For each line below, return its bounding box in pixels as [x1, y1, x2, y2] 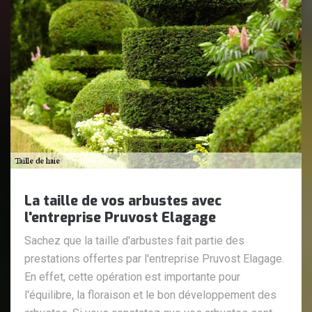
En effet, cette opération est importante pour [24, 270, 240, 283]
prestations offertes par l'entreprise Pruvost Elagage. [24, 251, 284, 265]
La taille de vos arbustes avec [24, 191, 221, 210]
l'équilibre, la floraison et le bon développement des [24, 288, 276, 302]
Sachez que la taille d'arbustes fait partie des [24, 233, 244, 247]
